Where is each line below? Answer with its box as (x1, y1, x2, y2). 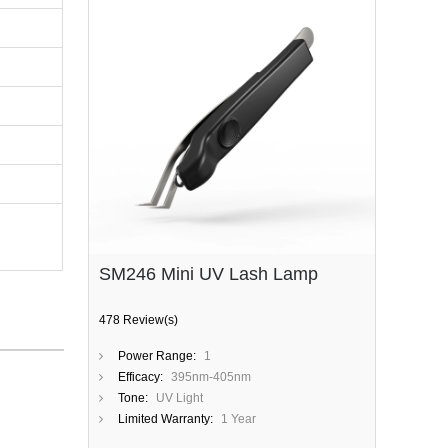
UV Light (156, 391, 203, 405)
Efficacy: (118, 370, 163, 384)
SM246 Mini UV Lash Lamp (99, 264, 318, 284)
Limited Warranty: (118, 412, 213, 426)
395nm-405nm (171, 370, 251, 384)
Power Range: (118, 349, 196, 363)
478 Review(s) (99, 313, 178, 327)
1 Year (221, 412, 256, 426)
